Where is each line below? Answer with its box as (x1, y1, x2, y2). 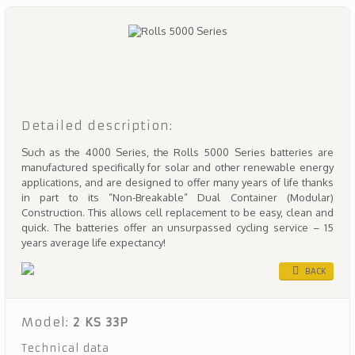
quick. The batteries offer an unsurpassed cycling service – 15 (21, 221, 334, 234)
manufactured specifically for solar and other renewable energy (21, 161, 334, 174)
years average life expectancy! (21, 236, 166, 249)
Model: (21, 315, 73, 330)
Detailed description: (21, 118, 173, 133)
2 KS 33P (73, 315, 128, 330)
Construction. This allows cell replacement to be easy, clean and (21, 206, 334, 219)
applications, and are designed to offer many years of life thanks (21, 176, 334, 189)
